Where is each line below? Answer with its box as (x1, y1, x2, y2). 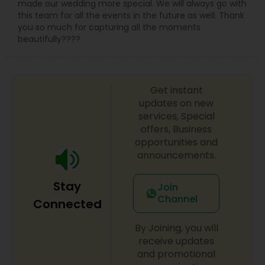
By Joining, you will (134, 221, 218, 235)
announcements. (137, 148, 216, 162)
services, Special (138, 109, 215, 123)
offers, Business (141, 122, 212, 136)
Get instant (150, 83, 203, 97)
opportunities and (135, 135, 218, 149)
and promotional (137, 247, 216, 261)
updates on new (139, 96, 214, 110)
